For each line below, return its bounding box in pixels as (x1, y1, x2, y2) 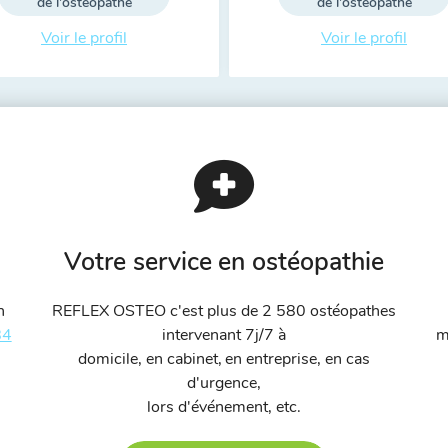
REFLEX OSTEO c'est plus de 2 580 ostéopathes (52, 300, 396, 322)
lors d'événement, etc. (147, 396, 301, 418)
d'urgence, (187, 372, 261, 394)
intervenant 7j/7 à (162, 324, 286, 346)
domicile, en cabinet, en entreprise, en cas (77, 348, 371, 370)
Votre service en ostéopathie (63, 245, 385, 279)
